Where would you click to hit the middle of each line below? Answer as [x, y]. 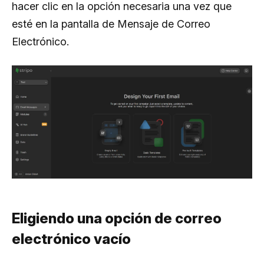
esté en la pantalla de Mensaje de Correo [111, 24]
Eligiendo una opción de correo [117, 219]
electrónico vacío [71, 239]
